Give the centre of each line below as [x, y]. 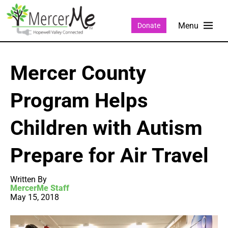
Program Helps [79, 101]
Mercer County [78, 73]
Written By [28, 180]
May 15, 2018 [35, 197]
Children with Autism [106, 128]
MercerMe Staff [40, 188]
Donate [149, 25]
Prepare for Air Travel [109, 156]
